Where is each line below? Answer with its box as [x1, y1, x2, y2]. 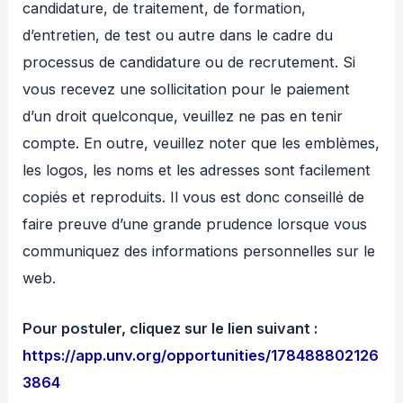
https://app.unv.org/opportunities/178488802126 [22, 346, 380, 365]
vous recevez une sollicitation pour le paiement [22, 80, 351, 99]
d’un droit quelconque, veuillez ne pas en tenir [22, 107, 344, 126]
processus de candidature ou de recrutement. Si [22, 53, 356, 72]
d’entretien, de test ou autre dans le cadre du [22, 26, 334, 45]
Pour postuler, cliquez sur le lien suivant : [22, 319, 318, 338]
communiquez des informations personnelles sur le [22, 242, 376, 261]
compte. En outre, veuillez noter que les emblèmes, [22, 134, 381, 153]
